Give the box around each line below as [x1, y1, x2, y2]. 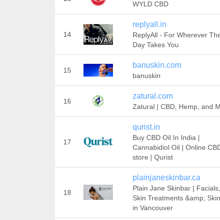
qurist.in [132, 123, 160, 131]
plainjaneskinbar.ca [132, 173, 200, 182]
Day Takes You [132, 41, 179, 49]
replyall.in [132, 20, 166, 28]
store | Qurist [132, 153, 173, 161]
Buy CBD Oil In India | [132, 134, 200, 141]
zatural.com [132, 92, 173, 100]
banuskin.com [132, 61, 181, 69]
